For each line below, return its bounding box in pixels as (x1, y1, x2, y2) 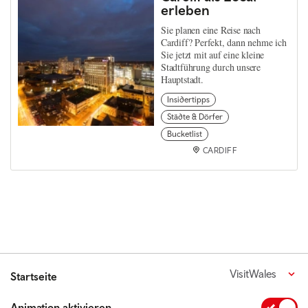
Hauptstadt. (161, 73, 203, 87)
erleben (161, 2, 210, 19)
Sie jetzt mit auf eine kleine (161, 48, 265, 62)
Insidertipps (167, 95, 210, 105)
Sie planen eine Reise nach (161, 23, 261, 37)
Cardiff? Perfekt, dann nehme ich (161, 36, 287, 49)
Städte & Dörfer (167, 112, 223, 122)
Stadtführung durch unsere (161, 60, 261, 74)
